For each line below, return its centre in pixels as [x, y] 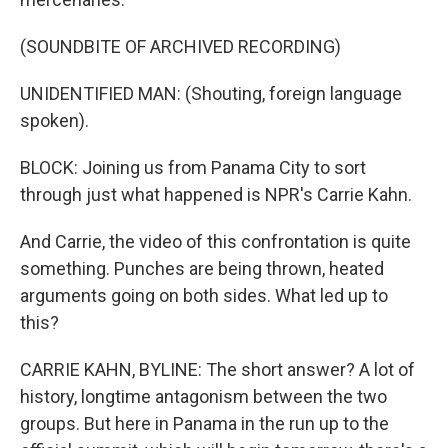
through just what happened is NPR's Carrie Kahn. [216, 194]
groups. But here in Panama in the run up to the [204, 423]
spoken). [54, 120]
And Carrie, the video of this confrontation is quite [215, 241]
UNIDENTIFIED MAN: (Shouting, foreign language [211, 93]
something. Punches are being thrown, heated [202, 268]
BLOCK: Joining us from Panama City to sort [193, 167]
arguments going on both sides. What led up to [204, 295]
